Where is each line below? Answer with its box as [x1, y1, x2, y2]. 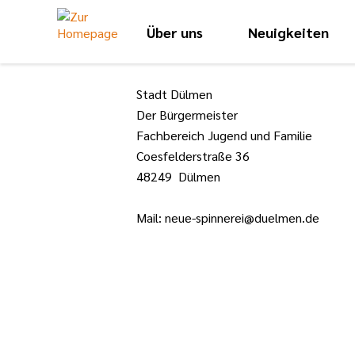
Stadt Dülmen [136, 86, 212, 102]
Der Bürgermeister [136, 106, 238, 123]
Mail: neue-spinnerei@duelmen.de [136, 209, 319, 226]
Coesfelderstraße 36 [136, 147, 250, 164]
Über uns [146, 22, 203, 41]
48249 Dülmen [136, 168, 220, 185]
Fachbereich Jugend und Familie [136, 127, 312, 143]
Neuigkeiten [248, 22, 330, 41]
